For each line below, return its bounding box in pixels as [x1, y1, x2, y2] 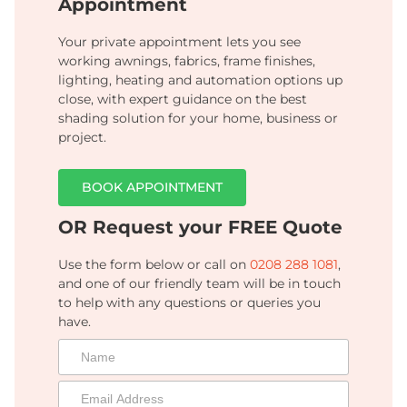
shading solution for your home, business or [58, 110, 338, 127]
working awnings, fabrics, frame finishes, [58, 53, 315, 70]
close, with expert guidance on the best [58, 91, 307, 108]
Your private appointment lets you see [58, 34, 301, 51]
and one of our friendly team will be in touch [58, 275, 341, 293]
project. [58, 129, 106, 146]
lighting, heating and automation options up [58, 72, 342, 89]
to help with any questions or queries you [58, 294, 321, 312]
